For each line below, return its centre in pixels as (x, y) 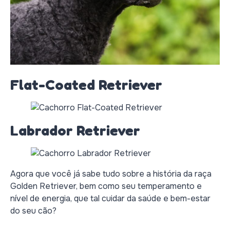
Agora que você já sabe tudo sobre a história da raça (111, 174)
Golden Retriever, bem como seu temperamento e (106, 186)
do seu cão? (33, 211)
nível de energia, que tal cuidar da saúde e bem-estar (110, 199)
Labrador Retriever (75, 131)
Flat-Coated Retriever (86, 85)
